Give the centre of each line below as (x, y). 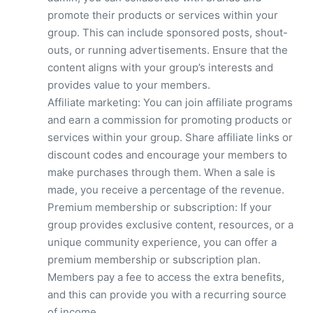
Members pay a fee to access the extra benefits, (166, 277)
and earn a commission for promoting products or (170, 119)
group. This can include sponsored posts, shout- (168, 32)
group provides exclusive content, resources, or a (170, 224)
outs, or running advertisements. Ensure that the (168, 50)
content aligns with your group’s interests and (160, 67)
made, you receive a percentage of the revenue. (166, 189)
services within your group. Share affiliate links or (170, 137)
